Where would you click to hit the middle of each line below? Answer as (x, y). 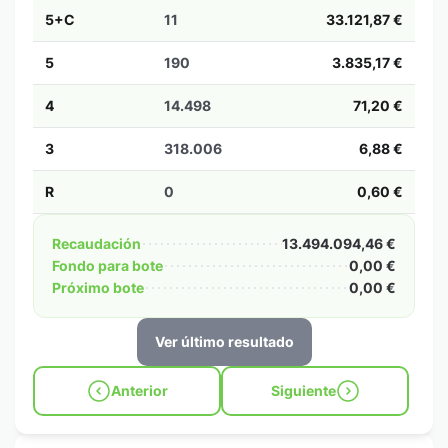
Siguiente (303, 390)
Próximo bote (98, 287)
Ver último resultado (224, 341)
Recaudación (96, 243)
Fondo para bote (107, 265)
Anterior (139, 390)
